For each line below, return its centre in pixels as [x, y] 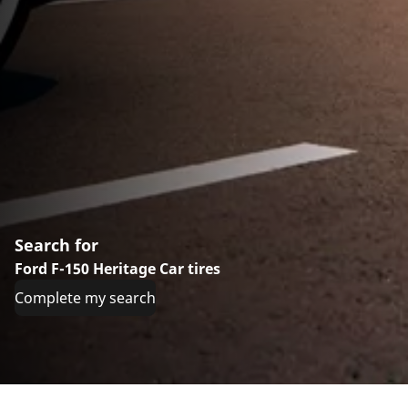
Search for [56, 245]
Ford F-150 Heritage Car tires [117, 268]
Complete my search [85, 297]
